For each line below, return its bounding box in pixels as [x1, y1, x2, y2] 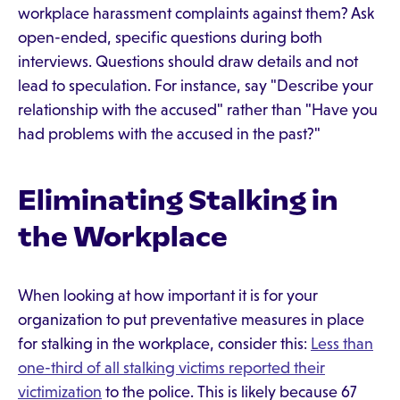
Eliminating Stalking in [18, 183, 338, 217]
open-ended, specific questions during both [18, 29, 322, 46]
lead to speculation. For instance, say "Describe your [18, 77, 373, 95]
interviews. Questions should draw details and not [18, 53, 358, 71]
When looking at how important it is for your [18, 287, 318, 304]
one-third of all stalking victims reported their [18, 359, 325, 377]
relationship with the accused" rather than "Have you [18, 101, 378, 119]
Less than [311, 335, 373, 353]
